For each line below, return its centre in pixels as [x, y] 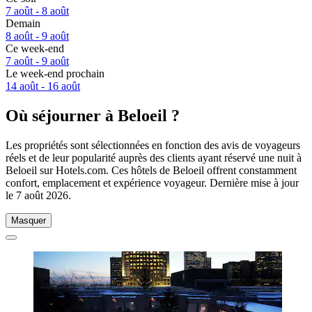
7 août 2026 [42, 195]
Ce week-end [35, 49]
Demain [23, 24]
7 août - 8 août [37, 11]
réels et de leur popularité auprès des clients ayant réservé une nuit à [154, 157]
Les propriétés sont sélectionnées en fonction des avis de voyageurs [153, 145]
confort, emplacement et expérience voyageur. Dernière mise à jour [152, 182]
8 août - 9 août [37, 36]
